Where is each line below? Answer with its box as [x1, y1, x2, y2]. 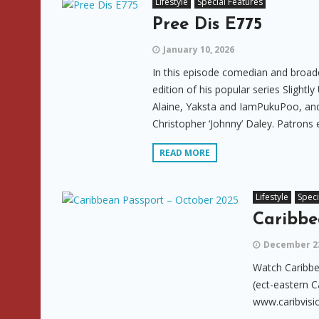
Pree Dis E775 [152, 16, 262, 33]
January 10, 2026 [163, 43, 234, 56]
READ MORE [159, 147, 210, 159]
